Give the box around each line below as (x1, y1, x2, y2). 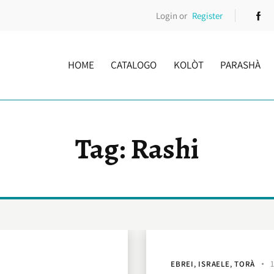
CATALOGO (111, 57, 157, 72)
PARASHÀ (220, 57, 261, 72)
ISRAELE (198, 259, 230, 270)
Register (191, 9, 223, 21)
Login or (156, 9, 188, 21)
